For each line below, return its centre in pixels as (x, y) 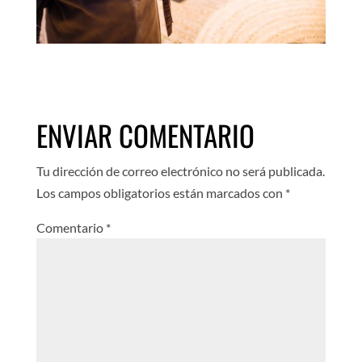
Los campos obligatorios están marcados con (160, 193)
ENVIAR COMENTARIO (145, 135)
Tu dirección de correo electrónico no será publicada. (180, 171)
